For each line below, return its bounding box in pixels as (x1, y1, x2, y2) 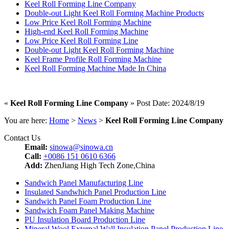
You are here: (4, 116, 49, 125)
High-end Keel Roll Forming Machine (25, 27, 148, 36)
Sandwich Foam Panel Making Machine (25, 205, 154, 215)
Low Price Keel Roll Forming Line (25, 36, 138, 45)
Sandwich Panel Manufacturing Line (25, 178, 143, 187)
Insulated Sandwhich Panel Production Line (25, 187, 166, 196)
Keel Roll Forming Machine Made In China (25, 63, 166, 73)
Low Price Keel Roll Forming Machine (25, 17, 151, 27)
